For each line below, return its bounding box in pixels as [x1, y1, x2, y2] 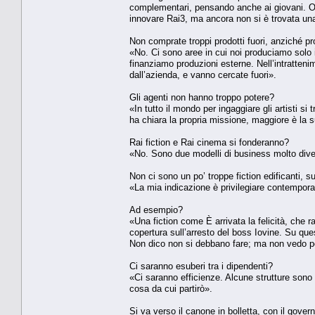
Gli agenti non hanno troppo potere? [129, 91, 274, 103]
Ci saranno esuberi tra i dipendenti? [129, 260, 273, 271]
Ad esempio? [129, 204, 183, 215]
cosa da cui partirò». [129, 283, 212, 294]
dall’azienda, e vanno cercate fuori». [129, 69, 276, 80]
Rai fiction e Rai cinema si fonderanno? [129, 136, 289, 148]
